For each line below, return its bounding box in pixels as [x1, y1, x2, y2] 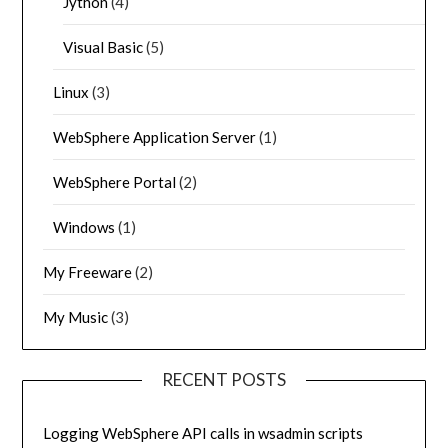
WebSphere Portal [53, 172, 177, 191]
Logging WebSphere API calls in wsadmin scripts [43, 423, 364, 442]
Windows [53, 217, 116, 236]
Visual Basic [63, 37, 144, 56]
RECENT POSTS [162, 368, 286, 390]
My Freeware [43, 262, 133, 281]
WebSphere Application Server [53, 127, 257, 146]
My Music [43, 307, 109, 326]
